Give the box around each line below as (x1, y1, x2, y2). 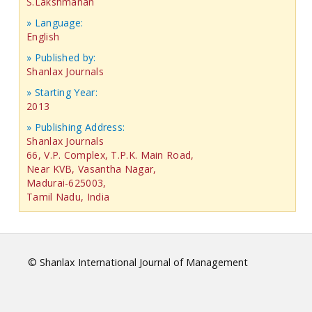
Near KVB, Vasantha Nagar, (26, 162, 157, 175)
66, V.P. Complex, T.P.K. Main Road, (26, 148, 194, 162)
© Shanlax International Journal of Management (28, 255, 248, 269)
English (26, 29, 60, 43)
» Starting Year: (26, 85, 97, 99)
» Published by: (26, 50, 96, 64)
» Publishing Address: (26, 120, 125, 134)
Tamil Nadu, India (26, 189, 110, 203)
